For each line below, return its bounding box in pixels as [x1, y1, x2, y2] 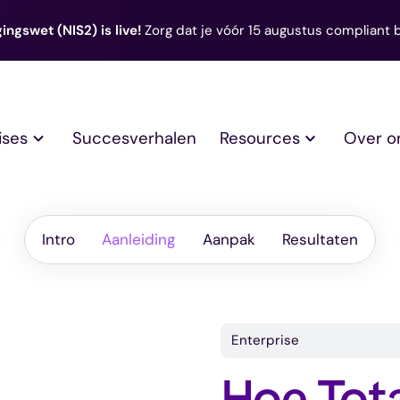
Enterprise [230, 330, 299, 349]
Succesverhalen [71, 127, 196, 149]
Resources [219, 127, 300, 149]
